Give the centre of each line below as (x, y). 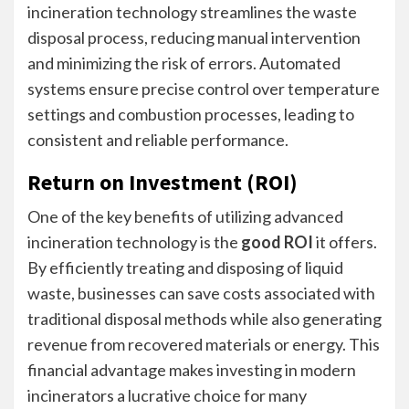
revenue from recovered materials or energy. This (204, 344)
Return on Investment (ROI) (163, 182)
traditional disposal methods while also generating (204, 319)
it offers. (345, 242)
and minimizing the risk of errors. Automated (184, 63)
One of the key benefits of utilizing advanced (185, 216)
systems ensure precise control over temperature (204, 89)
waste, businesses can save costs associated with (201, 293)
